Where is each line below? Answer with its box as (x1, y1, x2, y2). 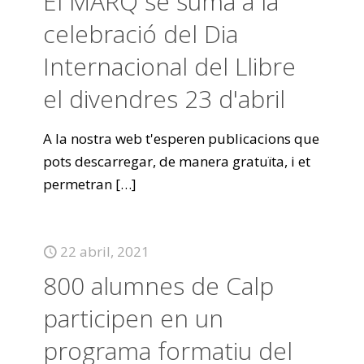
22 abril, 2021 (60, 242, 149, 261)
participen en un (43, 301, 223, 335)
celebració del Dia (43, 17, 238, 50)
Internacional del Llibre (43, 50, 296, 83)
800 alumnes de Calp (43, 269, 274, 302)
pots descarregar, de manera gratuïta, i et (43, 152, 310, 171)
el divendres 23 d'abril (43, 82, 285, 115)
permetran (43, 175, 112, 193)
